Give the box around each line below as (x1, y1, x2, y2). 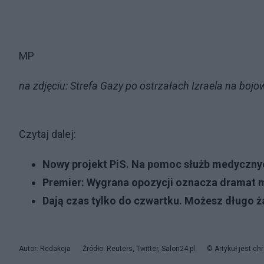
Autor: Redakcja (19, 245, 71, 253)
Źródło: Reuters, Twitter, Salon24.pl (82, 245, 195, 253)
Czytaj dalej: (19, 128, 76, 140)
